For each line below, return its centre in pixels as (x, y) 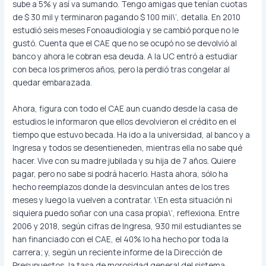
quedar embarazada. (53, 83)
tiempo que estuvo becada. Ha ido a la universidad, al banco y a (132, 135)
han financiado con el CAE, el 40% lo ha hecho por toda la (121, 239)
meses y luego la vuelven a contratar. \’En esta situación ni (123, 200)
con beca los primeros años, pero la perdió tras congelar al (121, 69)
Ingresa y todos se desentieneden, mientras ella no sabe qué (128, 148)
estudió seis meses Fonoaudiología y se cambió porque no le (126, 30)
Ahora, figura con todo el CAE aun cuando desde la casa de (125, 109)
